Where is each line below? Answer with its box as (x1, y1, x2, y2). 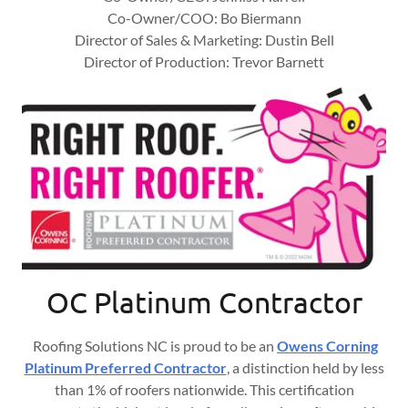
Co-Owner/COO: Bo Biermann (107, 8, 301, 26)
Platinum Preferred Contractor (24, 359, 227, 377)
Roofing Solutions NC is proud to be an (30, 337, 277, 355)
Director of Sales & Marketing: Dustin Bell (74, 30, 334, 48)
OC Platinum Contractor (46, 284, 362, 321)
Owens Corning (277, 337, 378, 355)
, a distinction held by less (226, 359, 384, 377)
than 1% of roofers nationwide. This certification (54, 381, 354, 399)
